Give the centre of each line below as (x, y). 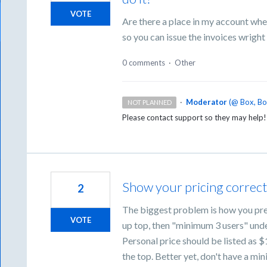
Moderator (206, 102)
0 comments (144, 62)
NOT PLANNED (149, 102)
